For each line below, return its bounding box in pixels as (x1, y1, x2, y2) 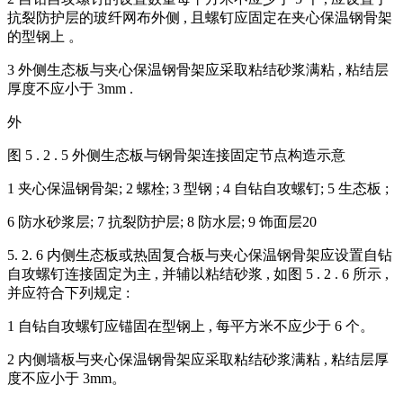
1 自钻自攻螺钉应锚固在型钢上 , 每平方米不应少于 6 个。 (7, 318, 374, 335)
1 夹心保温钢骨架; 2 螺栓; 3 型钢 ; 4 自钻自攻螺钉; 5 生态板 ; (7, 181, 389, 197)
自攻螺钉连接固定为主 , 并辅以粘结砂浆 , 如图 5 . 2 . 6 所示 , (7, 266, 389, 282)
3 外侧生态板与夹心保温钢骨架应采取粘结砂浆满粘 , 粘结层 (7, 62, 389, 78)
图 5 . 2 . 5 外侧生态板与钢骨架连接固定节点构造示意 (7, 148, 345, 164)
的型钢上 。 (7, 29, 83, 45)
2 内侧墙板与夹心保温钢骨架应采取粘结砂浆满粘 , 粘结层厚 (7, 352, 389, 368)
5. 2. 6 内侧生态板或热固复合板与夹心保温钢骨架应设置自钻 (7, 247, 392, 264)
